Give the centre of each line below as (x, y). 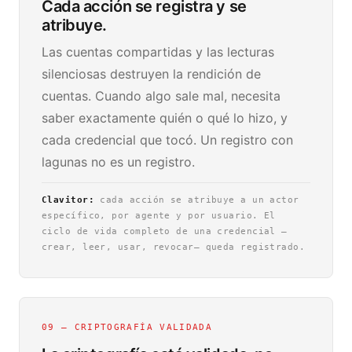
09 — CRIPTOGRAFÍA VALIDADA (127, 327)
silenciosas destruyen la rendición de (151, 74)
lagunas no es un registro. (118, 162)
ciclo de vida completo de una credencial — (165, 231)
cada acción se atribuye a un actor (197, 200)
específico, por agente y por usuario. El (159, 216)
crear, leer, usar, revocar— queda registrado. (174, 247)
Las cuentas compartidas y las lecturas (158, 52)
